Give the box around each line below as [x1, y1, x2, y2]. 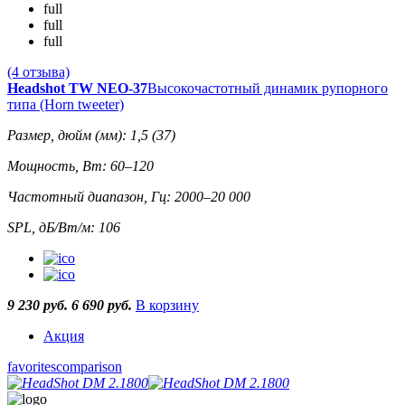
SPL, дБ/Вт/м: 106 [7, 220, 120, 236]
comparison [56, 359, 122, 375]
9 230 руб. [7, 297, 71, 314]
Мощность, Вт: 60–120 [7, 158, 154, 174]
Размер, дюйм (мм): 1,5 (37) [7, 127, 175, 144]
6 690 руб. [71, 297, 136, 314]
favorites [7, 359, 56, 375]
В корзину [136, 297, 199, 314]
